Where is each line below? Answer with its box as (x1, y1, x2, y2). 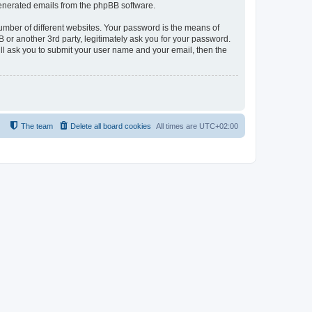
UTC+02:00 (199, 121, 238, 130)
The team (21, 121, 53, 130)
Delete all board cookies (70, 121, 151, 130)
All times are (156, 121, 199, 130)
